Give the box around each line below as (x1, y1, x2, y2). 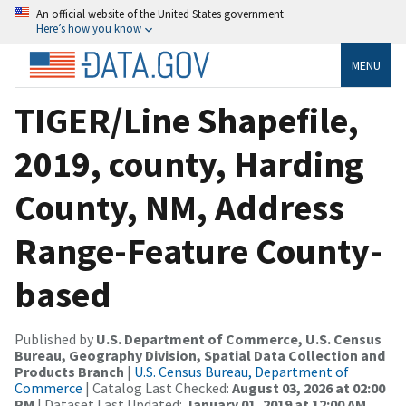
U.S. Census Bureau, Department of (134, 362, 349, 381)
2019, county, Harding (14, 140, 364, 187)
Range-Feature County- (14, 227, 382, 274)
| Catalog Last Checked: (82, 378, 232, 397)
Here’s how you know (36, 21, 141, 35)
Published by (14, 329, 96, 348)
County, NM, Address (14, 184, 344, 230)
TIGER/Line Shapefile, (14, 97, 359, 143)
